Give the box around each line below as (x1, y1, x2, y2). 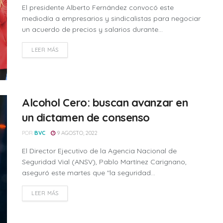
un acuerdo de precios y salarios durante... (22, 25, 163, 34)
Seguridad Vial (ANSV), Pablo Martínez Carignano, (22, 157, 187, 166)
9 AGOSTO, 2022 (55, 129, 98, 136)
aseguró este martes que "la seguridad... (22, 168, 155, 177)
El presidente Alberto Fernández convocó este (22, 3, 174, 12)
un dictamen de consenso (22, 110, 150, 124)
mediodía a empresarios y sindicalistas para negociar (22, 14, 201, 23)
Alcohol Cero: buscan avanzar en (22, 95, 188, 110)
